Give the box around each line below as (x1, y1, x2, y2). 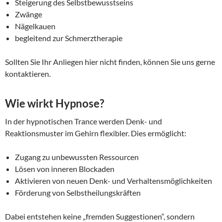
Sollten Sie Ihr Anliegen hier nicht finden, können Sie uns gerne (5, 57, 215, 67)
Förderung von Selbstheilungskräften (15, 188, 141, 198)
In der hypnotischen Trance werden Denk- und (5, 116, 162, 126)
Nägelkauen (15, 21, 55, 31)
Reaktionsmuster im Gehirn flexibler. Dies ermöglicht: (5, 128, 186, 138)
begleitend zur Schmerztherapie (15, 33, 122, 43)
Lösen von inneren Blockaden (15, 164, 114, 174)
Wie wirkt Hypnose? (5, 97, 104, 111)
